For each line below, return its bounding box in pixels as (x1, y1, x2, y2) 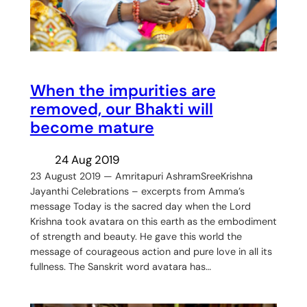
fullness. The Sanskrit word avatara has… (29, 260, 211, 273)
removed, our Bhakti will (29, 99, 213, 120)
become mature (29, 117, 154, 138)
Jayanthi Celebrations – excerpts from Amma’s (29, 184, 245, 197)
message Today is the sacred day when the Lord (29, 199, 251, 212)
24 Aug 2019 (54, 151, 120, 167)
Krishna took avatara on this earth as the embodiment (29, 214, 277, 228)
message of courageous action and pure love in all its (29, 245, 272, 258)
